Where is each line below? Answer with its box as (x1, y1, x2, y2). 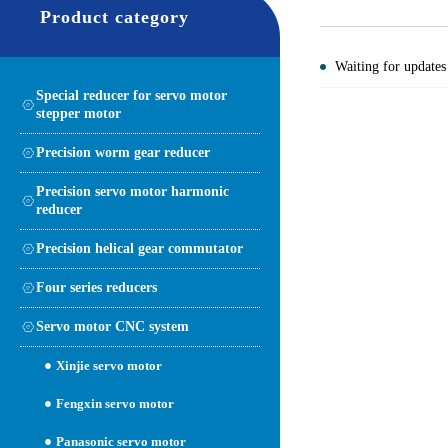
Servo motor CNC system (36, 318, 189, 334)
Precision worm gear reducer (36, 144, 210, 160)
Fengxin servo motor (56, 395, 174, 411)
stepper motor (36, 105, 121, 121)
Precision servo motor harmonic (36, 183, 229, 199)
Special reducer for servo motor (36, 87, 227, 103)
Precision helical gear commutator (36, 240, 243, 256)
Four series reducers (36, 279, 157, 295)
